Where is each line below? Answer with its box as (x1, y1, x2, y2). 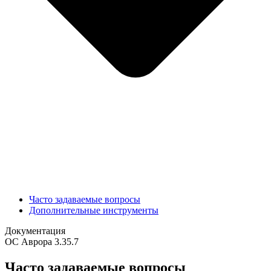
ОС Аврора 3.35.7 (5, 236, 79, 247)
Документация (5, 225, 65, 236)
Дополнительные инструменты (29, 204, 158, 215)
